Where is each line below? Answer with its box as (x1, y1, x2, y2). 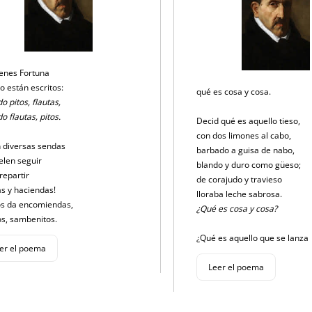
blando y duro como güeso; (196, 158, 303, 171)
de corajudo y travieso (196, 173, 284, 185)
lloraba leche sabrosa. (196, 187, 284, 200)
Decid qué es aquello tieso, (196, 114, 302, 127)
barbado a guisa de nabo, (196, 143, 297, 156)
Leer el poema (208, 260, 264, 273)
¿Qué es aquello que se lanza (196, 231, 311, 244)
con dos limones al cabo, (196, 129, 293, 141)
